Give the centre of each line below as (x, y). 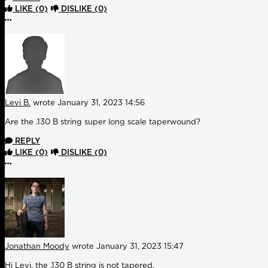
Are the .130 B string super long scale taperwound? (104, 123)
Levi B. (18, 103)
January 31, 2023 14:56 (101, 103)
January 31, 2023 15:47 (140, 247)
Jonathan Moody (37, 247)
